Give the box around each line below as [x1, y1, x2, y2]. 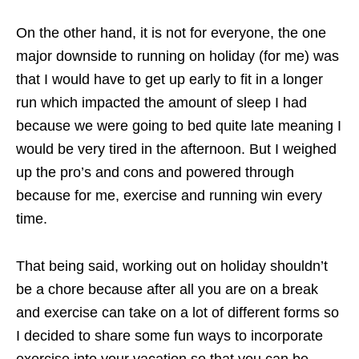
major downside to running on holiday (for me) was [16, 47, 339, 64]
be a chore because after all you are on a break [16, 280, 318, 297]
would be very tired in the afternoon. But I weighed [16, 140, 337, 157]
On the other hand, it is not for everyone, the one [16, 24, 326, 41]
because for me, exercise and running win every [16, 187, 322, 204]
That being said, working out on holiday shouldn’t [16, 257, 328, 274]
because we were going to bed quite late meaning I [16, 117, 341, 134]
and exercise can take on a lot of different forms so [16, 304, 339, 321]
